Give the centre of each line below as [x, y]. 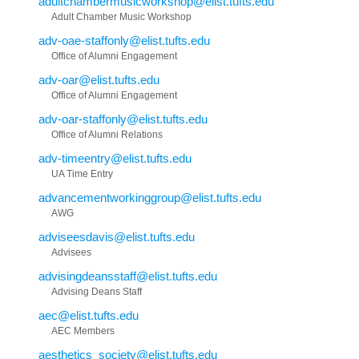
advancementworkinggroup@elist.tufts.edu [150, 197]
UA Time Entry [82, 173]
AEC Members [83, 331]
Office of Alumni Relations [107, 134]
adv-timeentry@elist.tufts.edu [115, 158]
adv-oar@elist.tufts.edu [99, 79]
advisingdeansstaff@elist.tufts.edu [128, 276]
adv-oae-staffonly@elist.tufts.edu [124, 40]
